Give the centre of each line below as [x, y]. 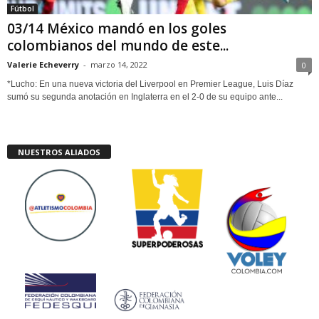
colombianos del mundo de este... [118, 46]
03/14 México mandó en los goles [117, 29]
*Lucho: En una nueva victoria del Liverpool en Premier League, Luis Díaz [150, 84]
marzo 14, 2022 [119, 65]
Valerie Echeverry [43, 65]
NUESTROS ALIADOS [59, 152]
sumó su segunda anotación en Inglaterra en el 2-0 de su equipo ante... [145, 97]
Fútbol [22, 9]
